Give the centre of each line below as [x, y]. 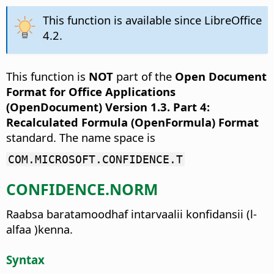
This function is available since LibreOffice [152, 20]
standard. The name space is [81, 137]
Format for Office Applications [91, 91]
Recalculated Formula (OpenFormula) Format [132, 122]
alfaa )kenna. [39, 229]
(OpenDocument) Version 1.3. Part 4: [108, 106]
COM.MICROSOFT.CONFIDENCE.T [95, 159]
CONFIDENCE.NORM [82, 189]
